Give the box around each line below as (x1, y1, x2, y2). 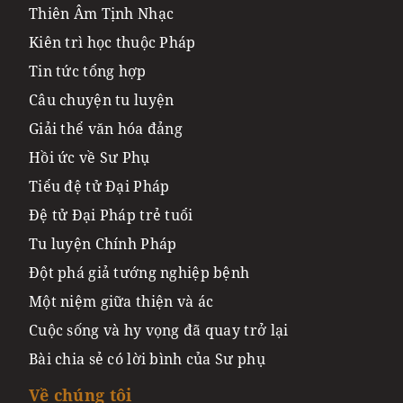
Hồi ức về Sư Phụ (29, 148, 150, 168)
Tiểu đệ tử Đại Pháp (29, 176, 170, 197)
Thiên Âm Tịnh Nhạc (29, 4, 175, 24)
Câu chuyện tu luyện (29, 90, 175, 111)
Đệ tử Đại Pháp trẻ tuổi (29, 205, 193, 226)
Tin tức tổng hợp (29, 61, 147, 82)
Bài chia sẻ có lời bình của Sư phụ (29, 349, 265, 370)
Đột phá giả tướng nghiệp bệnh (29, 263, 250, 283)
